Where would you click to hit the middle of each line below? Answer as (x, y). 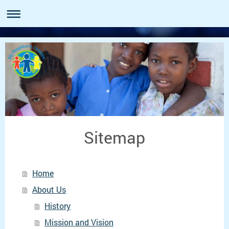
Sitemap (114, 137)
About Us (49, 189)
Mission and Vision (79, 222)
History (58, 205)
